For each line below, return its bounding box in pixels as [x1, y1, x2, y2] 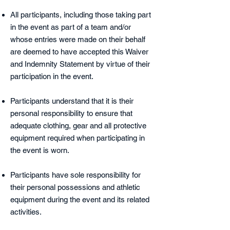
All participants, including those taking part [10, 10, 151, 19]
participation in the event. [10, 72, 93, 81]
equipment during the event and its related [10, 195, 149, 204]
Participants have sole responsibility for [10, 170, 141, 179]
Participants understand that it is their [10, 97, 133, 105]
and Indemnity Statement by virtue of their [10, 60, 150, 68]
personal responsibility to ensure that [10, 109, 132, 118]
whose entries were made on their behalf [10, 35, 145, 44]
